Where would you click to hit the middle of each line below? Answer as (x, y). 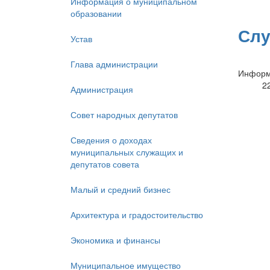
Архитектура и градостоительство (137, 215)
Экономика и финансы (115, 240)
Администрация (102, 89)
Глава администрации (114, 64)
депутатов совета (105, 164)
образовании (96, 14)
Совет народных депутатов (124, 115)
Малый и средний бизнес (121, 190)
